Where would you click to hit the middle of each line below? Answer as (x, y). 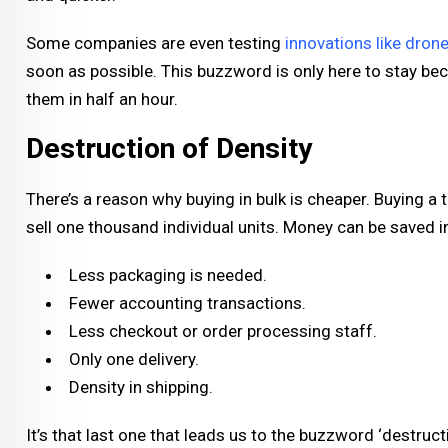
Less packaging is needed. (168, 274)
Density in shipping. (141, 386)
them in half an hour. (102, 98)
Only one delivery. (134, 358)
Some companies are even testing (155, 42)
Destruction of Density (169, 148)
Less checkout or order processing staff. (223, 330)
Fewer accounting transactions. (187, 302)
